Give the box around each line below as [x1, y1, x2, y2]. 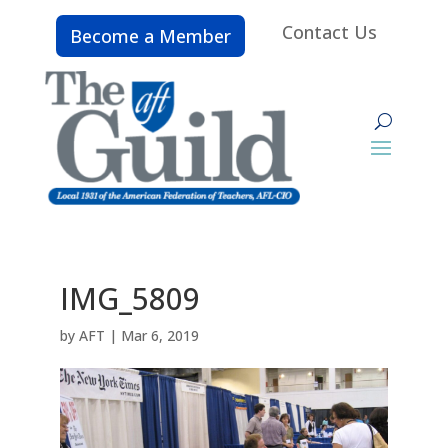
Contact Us [282, 20, 377, 44]
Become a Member [70, 24, 231, 48]
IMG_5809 [59, 277, 200, 319]
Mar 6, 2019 [120, 325, 199, 345]
